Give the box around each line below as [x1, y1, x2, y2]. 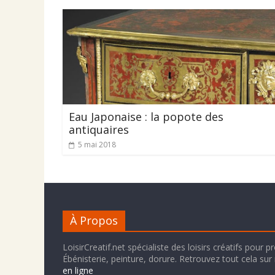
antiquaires [69, 122, 129, 137]
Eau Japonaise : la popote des [69, 109, 223, 125]
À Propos [70, 213, 118, 228]
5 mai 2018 [78, 139, 116, 150]
